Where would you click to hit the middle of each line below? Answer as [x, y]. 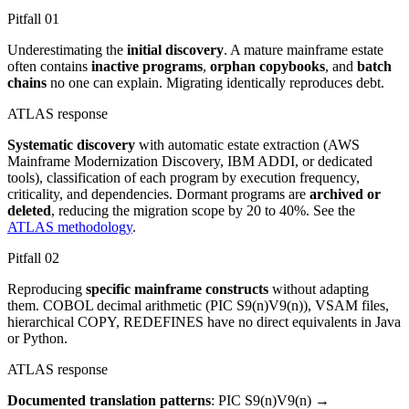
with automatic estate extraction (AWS [247, 144]
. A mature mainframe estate [304, 49]
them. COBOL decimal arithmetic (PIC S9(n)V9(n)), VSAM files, [198, 305]
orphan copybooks [267, 66]
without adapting [319, 288]
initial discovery [175, 49]
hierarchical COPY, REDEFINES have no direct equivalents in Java [204, 321]
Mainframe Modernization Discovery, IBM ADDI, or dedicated [190, 161]
